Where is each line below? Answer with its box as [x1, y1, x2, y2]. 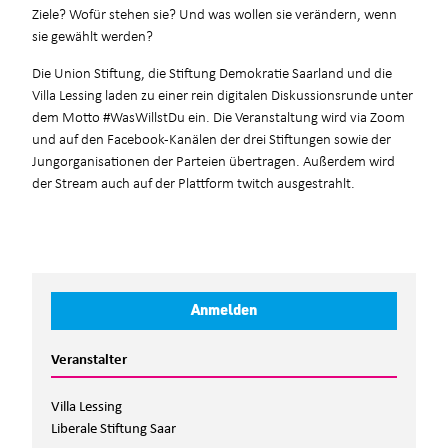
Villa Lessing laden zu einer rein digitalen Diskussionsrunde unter [32, 84, 414, 105]
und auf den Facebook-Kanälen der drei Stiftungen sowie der [32, 128, 392, 149]
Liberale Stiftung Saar [50, 416, 176, 437]
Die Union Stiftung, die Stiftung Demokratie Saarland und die [32, 62, 393, 83]
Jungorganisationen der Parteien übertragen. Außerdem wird [32, 150, 396, 171]
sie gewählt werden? [32, 24, 154, 45]
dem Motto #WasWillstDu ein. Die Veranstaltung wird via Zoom [32, 106, 406, 127]
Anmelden [191, 298, 257, 319]
